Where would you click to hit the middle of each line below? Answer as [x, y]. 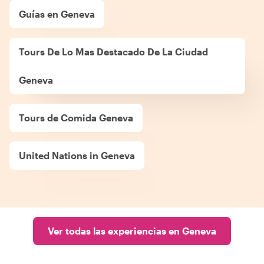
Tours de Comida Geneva [76, 117]
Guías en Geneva [57, 14]
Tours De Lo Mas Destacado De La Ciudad [113, 51]
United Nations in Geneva [77, 155]
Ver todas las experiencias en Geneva [132, 230]
